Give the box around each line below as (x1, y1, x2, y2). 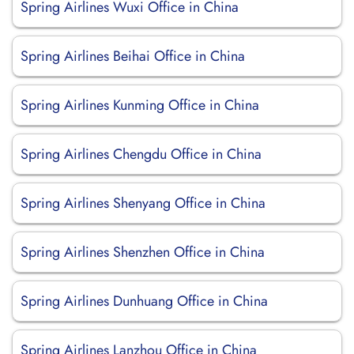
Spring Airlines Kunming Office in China (21, 95, 259, 115)
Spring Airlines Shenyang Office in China (21, 193, 265, 213)
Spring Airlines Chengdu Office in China (21, 144, 262, 164)
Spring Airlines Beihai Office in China (21, 46, 245, 66)
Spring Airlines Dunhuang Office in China (21, 291, 268, 311)
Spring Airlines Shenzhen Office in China (21, 242, 265, 262)
